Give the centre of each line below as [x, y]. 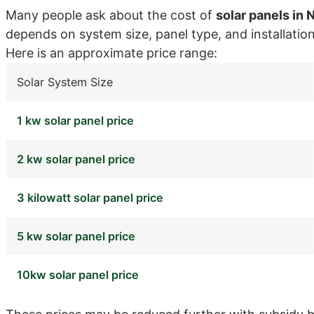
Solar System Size [65, 82]
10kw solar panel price [78, 274]
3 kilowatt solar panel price [90, 197]
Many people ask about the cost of [111, 15]
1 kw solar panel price [75, 120]
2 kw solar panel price [76, 159]
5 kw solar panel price [76, 236]
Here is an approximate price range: [111, 53]
